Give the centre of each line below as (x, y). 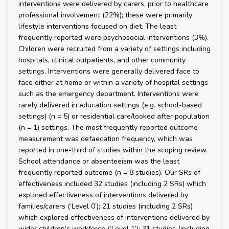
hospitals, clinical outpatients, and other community (102, 60)
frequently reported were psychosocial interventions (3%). (113, 38)
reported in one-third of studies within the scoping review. (113, 150)
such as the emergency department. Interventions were (109, 94)
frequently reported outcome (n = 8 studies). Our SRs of (109, 173)
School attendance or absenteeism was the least (99, 161)
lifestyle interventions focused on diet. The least (97, 26)
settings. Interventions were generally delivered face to (109, 71)
